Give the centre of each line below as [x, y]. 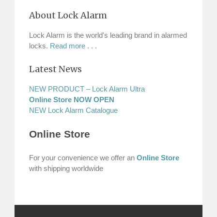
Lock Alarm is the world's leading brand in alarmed [108, 35]
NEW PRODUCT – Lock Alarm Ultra [87, 89]
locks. [39, 46]
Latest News [55, 69]
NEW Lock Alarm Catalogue [73, 110]
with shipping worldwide [66, 169]
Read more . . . [73, 46]
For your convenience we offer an [83, 158]
